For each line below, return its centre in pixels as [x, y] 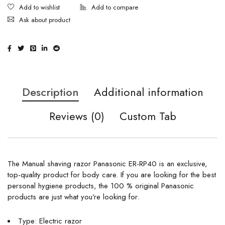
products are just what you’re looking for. [73, 197]
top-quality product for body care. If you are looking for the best [112, 175]
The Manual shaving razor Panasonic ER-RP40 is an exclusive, [107, 164]
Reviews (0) [77, 116]
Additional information [148, 92]
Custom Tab [148, 116]
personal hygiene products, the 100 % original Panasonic [101, 186]
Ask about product [45, 20]
